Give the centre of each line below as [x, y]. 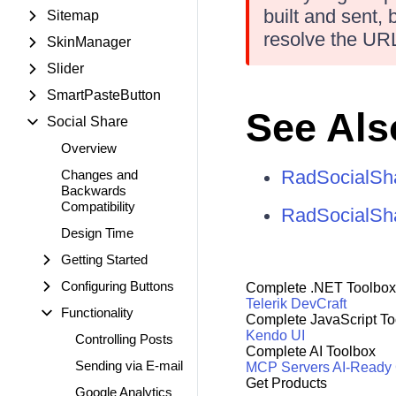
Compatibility [98, 206]
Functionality [97, 312]
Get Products [286, 384]
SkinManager [89, 42]
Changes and [99, 175]
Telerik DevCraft [296, 304]
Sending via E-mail [129, 366]
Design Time [97, 233]
